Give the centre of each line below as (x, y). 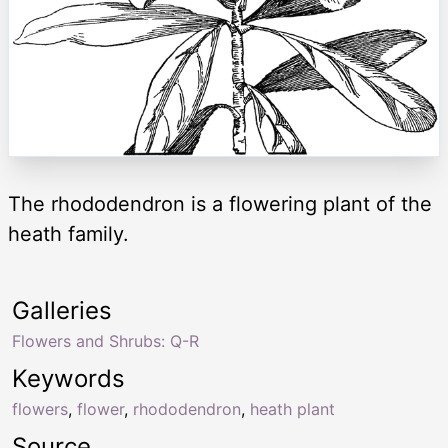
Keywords (68, 378)
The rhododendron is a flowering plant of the (220, 203)
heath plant (292, 408)
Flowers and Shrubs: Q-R (105, 340)
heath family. (68, 233)
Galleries (62, 310)
